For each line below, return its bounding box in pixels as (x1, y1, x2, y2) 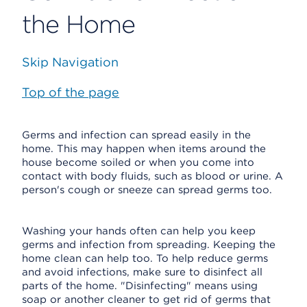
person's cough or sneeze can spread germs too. (22, 184, 272, 196)
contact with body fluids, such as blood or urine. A (22, 170, 283, 182)
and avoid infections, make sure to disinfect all (22, 266, 262, 278)
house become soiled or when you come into (22, 156, 254, 169)
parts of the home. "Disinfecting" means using (22, 280, 258, 292)
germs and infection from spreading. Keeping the (22, 238, 275, 251)
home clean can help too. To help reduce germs (22, 252, 268, 265)
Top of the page (22, 85, 119, 99)
